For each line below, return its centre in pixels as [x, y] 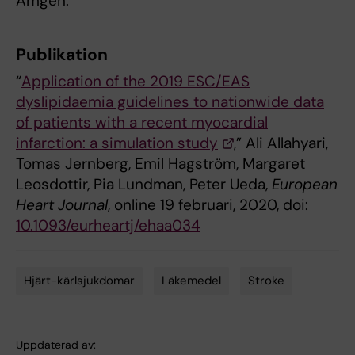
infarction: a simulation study [117, 143]
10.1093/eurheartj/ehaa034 [108, 225]
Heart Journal [62, 204]
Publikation [62, 54]
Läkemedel [191, 280]
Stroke [266, 280]
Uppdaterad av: [56, 344]
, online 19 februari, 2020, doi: [208, 204]
